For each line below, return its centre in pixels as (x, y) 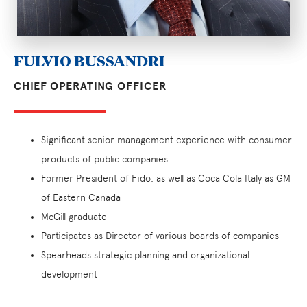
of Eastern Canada (81, 198)
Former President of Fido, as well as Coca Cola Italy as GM (166, 179)
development (69, 274)
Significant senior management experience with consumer (167, 140)
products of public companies (105, 159)
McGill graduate (74, 217)
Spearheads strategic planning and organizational (145, 255)
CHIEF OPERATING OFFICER (90, 87)
